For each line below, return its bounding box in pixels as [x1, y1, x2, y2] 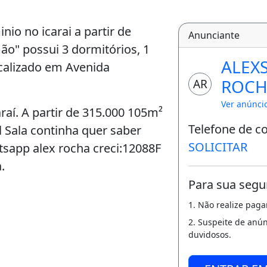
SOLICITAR [188, 139, 248, 155]
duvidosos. [188, 229, 232, 240]
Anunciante [188, 29, 240, 42]
